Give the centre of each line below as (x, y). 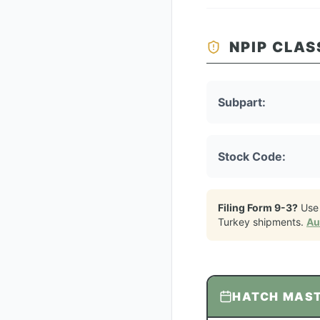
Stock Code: (252, 156)
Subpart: (242, 102)
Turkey (234, 222)
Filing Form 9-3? (258, 207)
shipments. (278, 222)
